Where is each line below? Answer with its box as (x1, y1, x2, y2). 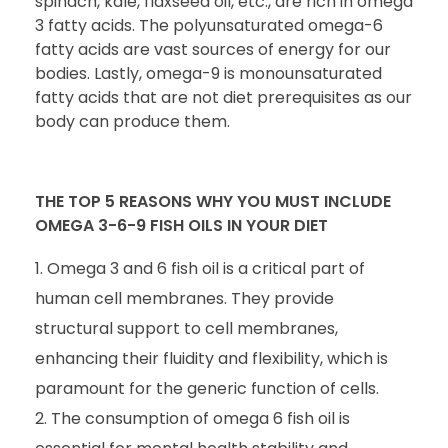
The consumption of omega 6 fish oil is (51, 406, 350, 430)
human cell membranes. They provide (35, 286, 334, 310)
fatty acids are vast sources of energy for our (35, 37, 391, 61)
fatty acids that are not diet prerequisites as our (35, 85, 412, 109)
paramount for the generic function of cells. (35, 376, 379, 400)
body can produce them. (35, 109, 230, 133)
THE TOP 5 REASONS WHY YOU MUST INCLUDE (35, 189, 391, 213)
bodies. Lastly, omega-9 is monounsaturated (35, 61, 382, 85)
